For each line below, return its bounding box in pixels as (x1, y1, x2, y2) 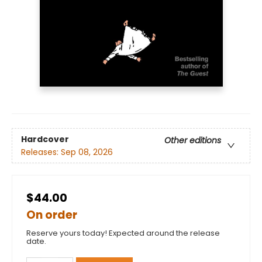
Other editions (164, 134, 221, 146)
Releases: (21, 146, 61, 158)
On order (26, 207, 77, 223)
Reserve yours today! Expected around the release (26, 227, 220, 239)
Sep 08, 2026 (61, 146, 113, 158)
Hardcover (21, 133, 69, 145)
